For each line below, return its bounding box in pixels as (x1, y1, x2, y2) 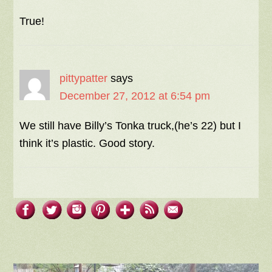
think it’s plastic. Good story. (19, 137, 155, 149)
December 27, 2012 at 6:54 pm (59, 89, 211, 102)
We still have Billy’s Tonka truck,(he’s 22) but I (19, 119, 242, 132)
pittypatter (59, 72, 108, 84)
